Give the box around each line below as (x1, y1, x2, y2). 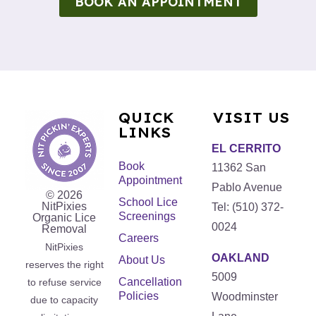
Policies (118, 289, 159, 302)
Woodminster (212, 290, 279, 303)
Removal (42, 222, 87, 235)
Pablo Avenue (212, 181, 283, 193)
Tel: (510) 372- (212, 200, 284, 213)
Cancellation (118, 275, 182, 288)
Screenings (118, 209, 176, 222)
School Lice (118, 195, 178, 208)
